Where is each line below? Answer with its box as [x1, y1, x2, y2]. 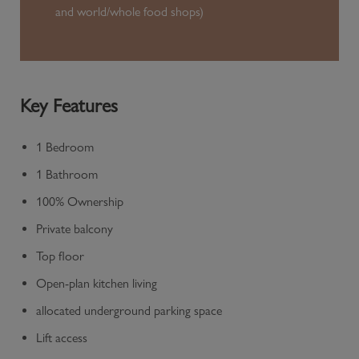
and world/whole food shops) [55, 3, 204, 19]
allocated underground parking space [36, 302, 222, 318]
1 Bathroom [36, 166, 98, 182]
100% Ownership [36, 193, 123, 209]
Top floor [36, 248, 84, 264]
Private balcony [36, 220, 113, 236]
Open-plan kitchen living [36, 275, 157, 291]
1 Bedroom [36, 139, 94, 155]
